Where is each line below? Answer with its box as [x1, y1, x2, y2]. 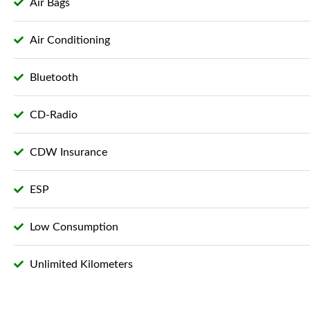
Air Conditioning [29, 34, 110, 46]
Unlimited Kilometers [29, 258, 133, 270]
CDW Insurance [29, 146, 107, 158]
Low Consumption [29, 221, 118, 232]
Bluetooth [29, 71, 78, 83]
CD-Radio [29, 109, 77, 120]
